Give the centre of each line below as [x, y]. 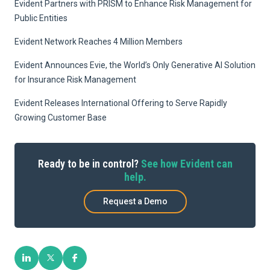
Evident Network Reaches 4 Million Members [99, 41]
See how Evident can [187, 163]
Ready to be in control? [89, 163]
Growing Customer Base [61, 117]
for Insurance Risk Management [75, 79]
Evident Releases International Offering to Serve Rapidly [121, 103]
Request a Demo [135, 202]
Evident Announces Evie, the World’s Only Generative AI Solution [135, 65]
